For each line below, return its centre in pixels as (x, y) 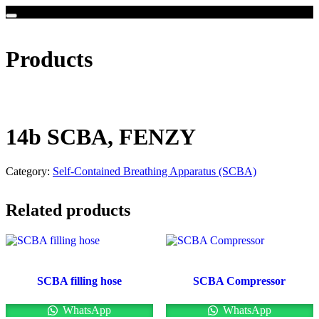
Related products (68, 210)
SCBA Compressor (240, 281)
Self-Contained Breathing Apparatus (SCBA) (155, 172)
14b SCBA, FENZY (101, 136)
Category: (29, 172)
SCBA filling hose (80, 281)
